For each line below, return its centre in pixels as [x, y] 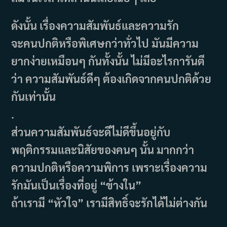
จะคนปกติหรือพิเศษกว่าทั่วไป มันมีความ [105, 43]
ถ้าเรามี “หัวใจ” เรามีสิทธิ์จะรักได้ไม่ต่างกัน [109, 203]
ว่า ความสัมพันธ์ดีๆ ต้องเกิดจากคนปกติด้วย [111, 79]
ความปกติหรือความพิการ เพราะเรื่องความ [109, 167]
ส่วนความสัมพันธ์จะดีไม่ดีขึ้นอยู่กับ [91, 132]
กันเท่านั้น [34, 97]
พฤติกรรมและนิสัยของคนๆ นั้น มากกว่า [103, 150]
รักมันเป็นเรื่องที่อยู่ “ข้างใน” [77, 185]
